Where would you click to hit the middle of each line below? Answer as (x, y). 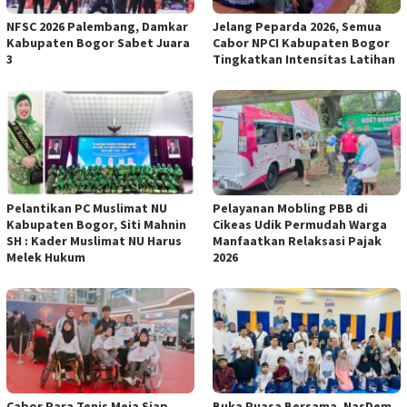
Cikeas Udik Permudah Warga (300, 225)
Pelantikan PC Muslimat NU (87, 208)
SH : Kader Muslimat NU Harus (94, 241)
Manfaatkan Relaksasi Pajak (297, 241)
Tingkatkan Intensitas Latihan (304, 60)
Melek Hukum (46, 258)
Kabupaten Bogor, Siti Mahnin (96, 225)
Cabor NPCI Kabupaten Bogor (301, 43)
